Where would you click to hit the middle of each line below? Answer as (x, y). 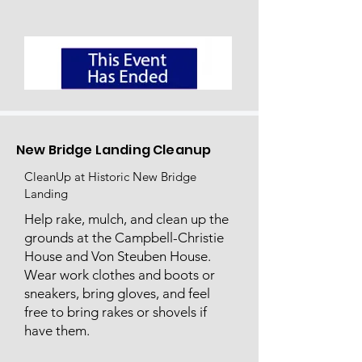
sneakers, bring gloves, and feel (117, 293)
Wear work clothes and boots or (120, 275)
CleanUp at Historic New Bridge (110, 177)
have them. (59, 330)
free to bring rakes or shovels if (116, 312)
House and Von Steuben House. (118, 256)
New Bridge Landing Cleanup (114, 150)
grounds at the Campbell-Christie (124, 238)
